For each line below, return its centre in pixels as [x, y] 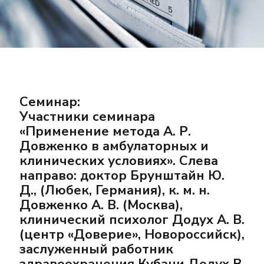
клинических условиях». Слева [119, 161]
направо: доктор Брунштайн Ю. [122, 175]
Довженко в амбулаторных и [114, 146]
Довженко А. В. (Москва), [101, 205]
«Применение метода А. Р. [105, 131]
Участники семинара [87, 116]
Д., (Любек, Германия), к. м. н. [115, 190]
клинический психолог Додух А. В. [132, 220]
